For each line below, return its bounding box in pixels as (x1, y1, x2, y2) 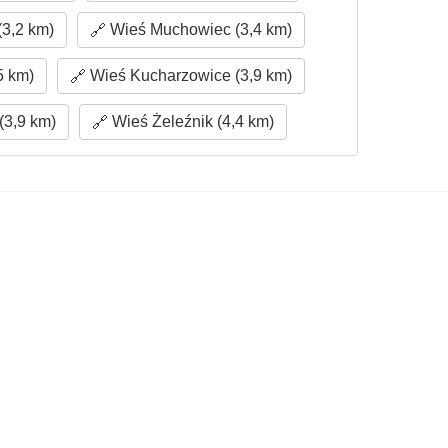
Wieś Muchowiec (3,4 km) (105, 21, 292, 38)
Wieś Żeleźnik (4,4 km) (108, 113, 275, 130)
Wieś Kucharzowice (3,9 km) (86, 67, 293, 84)
